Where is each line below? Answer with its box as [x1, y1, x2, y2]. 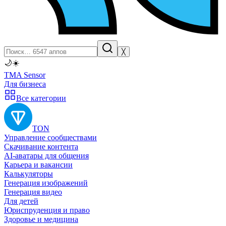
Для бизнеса [4, 80, 46, 88]
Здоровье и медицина [4, 215, 78, 223]
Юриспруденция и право [4, 206, 90, 214]
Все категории [16, 94, 66, 102]
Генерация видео [4, 188, 62, 196]
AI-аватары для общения [4, 151, 89, 160]
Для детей [4, 197, 38, 205]
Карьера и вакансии [4, 160, 73, 169]
